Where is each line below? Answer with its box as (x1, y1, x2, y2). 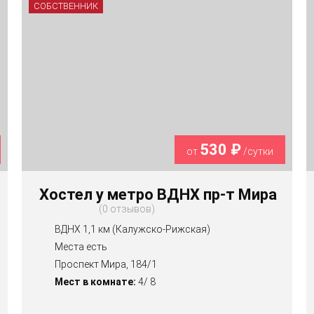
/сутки (241, 146, 274, 158)
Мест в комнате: (54, 276, 136, 288)
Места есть (54, 241, 107, 253)
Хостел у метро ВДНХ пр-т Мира (39, 186, 277, 204)
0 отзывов (102, 203, 151, 215)
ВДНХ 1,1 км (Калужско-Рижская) (54, 224, 210, 235)
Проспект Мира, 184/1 (54, 259, 157, 271)
